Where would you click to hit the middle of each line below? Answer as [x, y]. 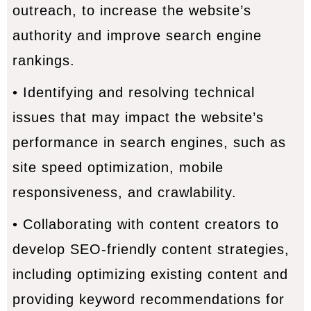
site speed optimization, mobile [118, 168]
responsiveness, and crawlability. [124, 193]
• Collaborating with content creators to [145, 225]
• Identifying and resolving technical [133, 93]
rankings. [43, 61]
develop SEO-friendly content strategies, [151, 250]
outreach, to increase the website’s [132, 11]
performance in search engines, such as [149, 143]
